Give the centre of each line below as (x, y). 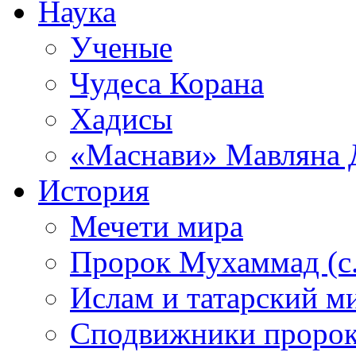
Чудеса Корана (167, 83)
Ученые (121, 47)
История (94, 190)
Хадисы (121, 118)
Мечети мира (157, 226)
